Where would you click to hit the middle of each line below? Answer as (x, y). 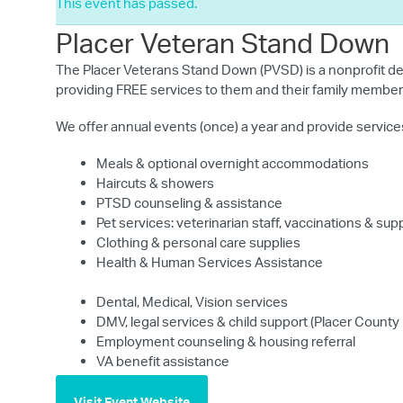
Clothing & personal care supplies (198, 242)
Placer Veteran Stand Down (223, 43)
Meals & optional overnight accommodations (233, 163)
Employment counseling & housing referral (226, 341)
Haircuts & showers (155, 183)
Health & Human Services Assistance (210, 262)
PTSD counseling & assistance (189, 202)
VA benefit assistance (163, 361)
